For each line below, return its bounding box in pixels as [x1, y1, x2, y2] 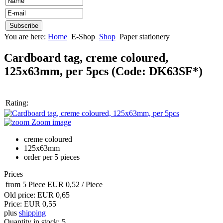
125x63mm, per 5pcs [4, 65, 111, 78]
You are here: [4, 32, 48, 41]
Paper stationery [119, 32, 170, 41]
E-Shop [71, 32, 95, 41]
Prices [4, 170, 23, 179]
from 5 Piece [5, 180, 45, 189]
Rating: [5, 99, 28, 108]
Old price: [4, 191, 37, 200]
